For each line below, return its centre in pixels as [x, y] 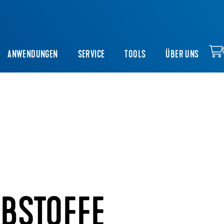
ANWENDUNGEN [33, 55]
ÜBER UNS [182, 55]
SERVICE [91, 55]
